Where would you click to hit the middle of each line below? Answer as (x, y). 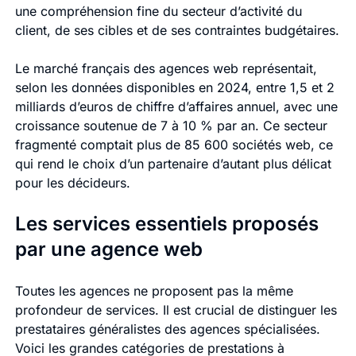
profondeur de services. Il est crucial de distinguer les (176, 310)
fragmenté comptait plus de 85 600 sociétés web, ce (174, 145)
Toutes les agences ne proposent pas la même (154, 291)
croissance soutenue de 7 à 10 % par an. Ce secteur (171, 126)
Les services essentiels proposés (166, 224)
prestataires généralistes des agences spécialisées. (167, 329)
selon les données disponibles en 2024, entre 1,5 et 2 (174, 88)
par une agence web (108, 250)
